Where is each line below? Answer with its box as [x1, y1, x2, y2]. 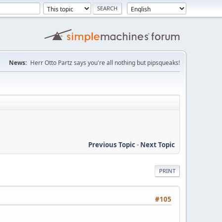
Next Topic [140, 140, 175, 149]
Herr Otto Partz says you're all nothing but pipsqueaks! [30, 58, 180, 67]
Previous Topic [88, 140, 135, 149]
